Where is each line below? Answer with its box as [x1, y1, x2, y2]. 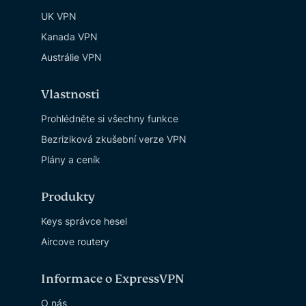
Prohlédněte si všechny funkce [41, 112, 178, 124]
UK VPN [41, 10, 76, 22]
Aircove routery [41, 235, 109, 247]
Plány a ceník [41, 153, 100, 165]
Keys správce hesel [41, 214, 127, 227]
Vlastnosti [41, 87, 100, 102]
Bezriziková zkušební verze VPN [41, 133, 186, 145]
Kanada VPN [41, 30, 98, 42]
